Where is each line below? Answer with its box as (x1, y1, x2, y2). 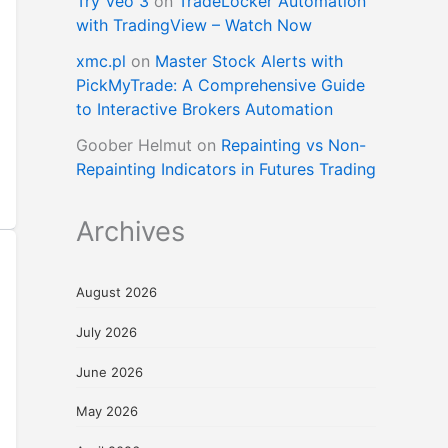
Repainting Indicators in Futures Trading (76, 159, 376, 180)
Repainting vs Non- (221, 135, 366, 156)
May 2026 (76, 403, 138, 420)
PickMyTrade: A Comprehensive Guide (76, 75, 365, 96)
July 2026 (76, 323, 137, 340)
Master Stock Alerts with (155, 51, 343, 72)
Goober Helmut (76, 135, 192, 156)
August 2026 (76, 284, 157, 301)
